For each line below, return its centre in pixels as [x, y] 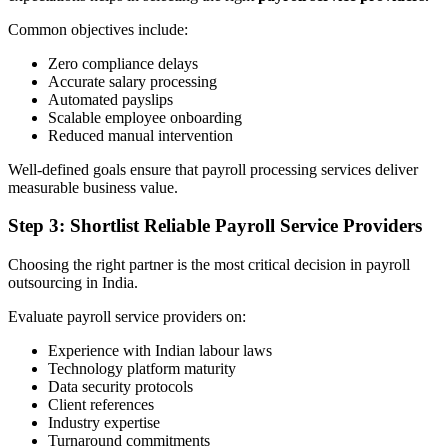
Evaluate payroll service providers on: [127, 317]
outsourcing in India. [73, 283]
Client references [101, 405]
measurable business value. [93, 187]
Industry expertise [104, 423]
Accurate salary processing [132, 81]
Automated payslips [110, 99]
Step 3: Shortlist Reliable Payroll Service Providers [215, 226]
